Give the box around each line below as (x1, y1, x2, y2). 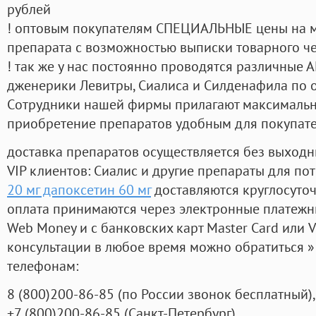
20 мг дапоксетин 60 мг (7, 180, 151, 200)
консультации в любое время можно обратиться (7, 237, 308, 257)
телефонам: (7, 256, 78, 276)
